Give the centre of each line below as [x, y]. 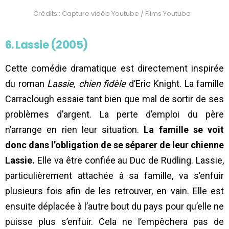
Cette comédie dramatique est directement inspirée [114, 68]
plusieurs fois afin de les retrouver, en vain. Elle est [114, 191]
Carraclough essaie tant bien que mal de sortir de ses [114, 99]
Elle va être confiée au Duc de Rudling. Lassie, [129, 161]
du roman [26, 84]
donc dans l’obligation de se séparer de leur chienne [114, 145]
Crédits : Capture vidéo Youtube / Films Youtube [112, 13]
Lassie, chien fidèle [86, 84]
